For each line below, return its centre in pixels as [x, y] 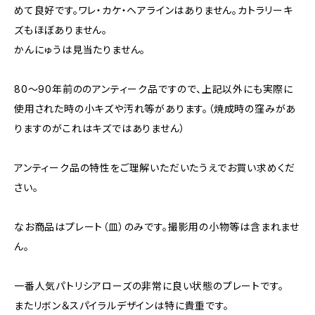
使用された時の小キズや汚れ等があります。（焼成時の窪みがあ [155, 109]
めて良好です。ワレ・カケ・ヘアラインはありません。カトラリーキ [154, 10]
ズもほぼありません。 [61, 30]
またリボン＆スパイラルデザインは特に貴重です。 [122, 306]
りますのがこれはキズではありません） [100, 128]
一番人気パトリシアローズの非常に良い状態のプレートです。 [149, 286]
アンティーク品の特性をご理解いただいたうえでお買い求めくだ [155, 168]
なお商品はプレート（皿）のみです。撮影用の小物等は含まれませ [157, 227]
